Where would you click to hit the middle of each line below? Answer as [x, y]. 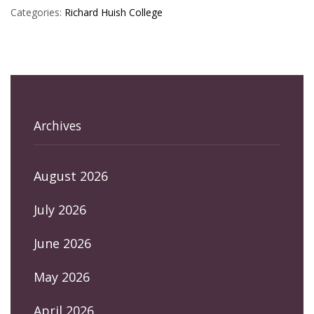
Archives [57, 125]
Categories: [37, 12]
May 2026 [62, 277]
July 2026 [60, 209]
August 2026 [71, 176]
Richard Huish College [114, 12]
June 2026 [62, 243]
